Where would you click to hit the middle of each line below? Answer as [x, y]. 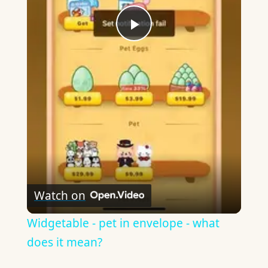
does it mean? [64, 243]
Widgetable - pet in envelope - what [123, 223]
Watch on [60, 195]
